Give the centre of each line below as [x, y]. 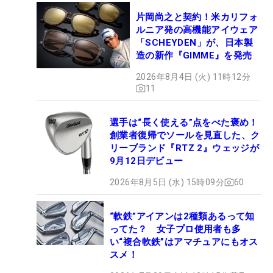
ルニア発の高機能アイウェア [197, 30]
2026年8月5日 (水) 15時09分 [167, 182]
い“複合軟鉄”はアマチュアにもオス [184, 242]
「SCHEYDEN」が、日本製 [194, 42]
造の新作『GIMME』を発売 [194, 55]
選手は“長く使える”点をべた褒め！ [184, 122]
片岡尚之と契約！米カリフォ [197, 17]
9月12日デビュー [147, 161]
